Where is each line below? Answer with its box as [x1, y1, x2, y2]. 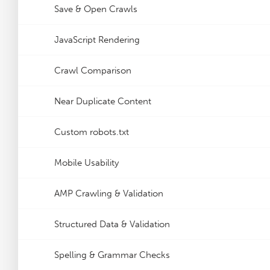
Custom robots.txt [54, 127, 129, 137]
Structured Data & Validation [54, 219, 170, 230]
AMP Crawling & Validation [54, 188, 163, 199]
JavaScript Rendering [54, 34, 140, 45]
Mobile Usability [54, 157, 119, 168]
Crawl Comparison [54, 65, 131, 76]
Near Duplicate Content [54, 96, 151, 107]
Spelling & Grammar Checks [54, 250, 170, 260]
